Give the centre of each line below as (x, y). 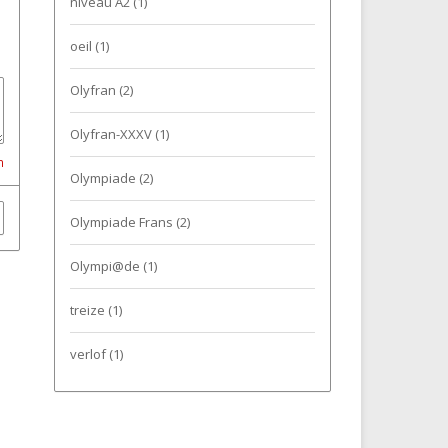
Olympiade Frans (122, 222)
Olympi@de (106, 266)
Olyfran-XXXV (112, 134)
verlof (89, 354)
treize (88, 310)
